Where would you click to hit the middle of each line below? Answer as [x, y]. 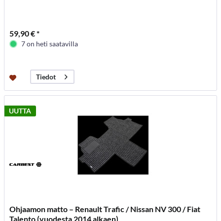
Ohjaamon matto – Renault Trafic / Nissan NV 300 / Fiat [105, 209]
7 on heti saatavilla [50, 44]
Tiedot [46, 77]
